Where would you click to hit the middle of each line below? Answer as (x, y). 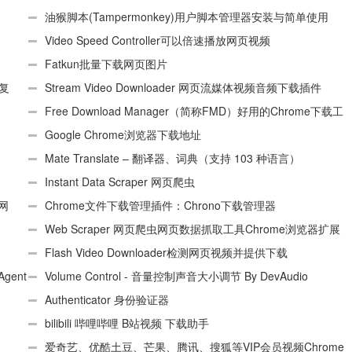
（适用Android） (69, 40)
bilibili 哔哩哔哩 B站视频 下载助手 (126, 323)
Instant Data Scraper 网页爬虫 (119, 181)
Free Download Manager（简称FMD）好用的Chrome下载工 (194, 111)
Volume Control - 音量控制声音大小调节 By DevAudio (176, 276)
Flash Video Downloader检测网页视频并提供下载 (166, 252)
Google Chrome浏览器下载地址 (123, 134)
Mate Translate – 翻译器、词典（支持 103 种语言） (172, 158)
